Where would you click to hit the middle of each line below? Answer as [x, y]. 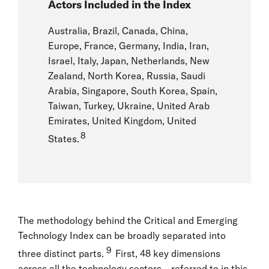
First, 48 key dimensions [167, 253]
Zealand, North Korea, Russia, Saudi [127, 76]
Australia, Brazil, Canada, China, [118, 31]
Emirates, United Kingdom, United [122, 121]
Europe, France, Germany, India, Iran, [128, 46]
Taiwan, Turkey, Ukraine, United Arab [129, 106]
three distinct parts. [61, 253]
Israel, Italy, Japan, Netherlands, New [129, 61]
